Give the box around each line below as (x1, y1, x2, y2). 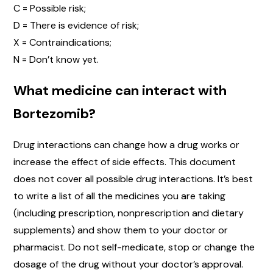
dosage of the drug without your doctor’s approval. (13, 257, 243, 271)
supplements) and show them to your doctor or (13, 223, 228, 236)
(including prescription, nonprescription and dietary (13, 206, 244, 219)
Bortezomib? (13, 104, 96, 122)
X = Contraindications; (13, 35, 112, 49)
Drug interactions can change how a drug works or (13, 138, 239, 151)
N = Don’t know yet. (13, 52, 99, 66)
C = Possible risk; (13, 1, 86, 15)
